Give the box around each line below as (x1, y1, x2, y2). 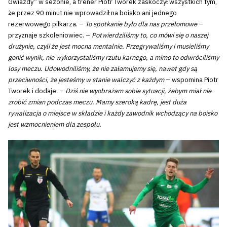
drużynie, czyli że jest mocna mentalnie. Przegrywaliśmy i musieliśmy (8, 42, 209, 51)
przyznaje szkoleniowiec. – (8, 30, 92, 40)
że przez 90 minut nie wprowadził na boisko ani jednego (8, 8, 177, 17)
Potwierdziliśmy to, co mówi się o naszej (92, 30, 208, 40)
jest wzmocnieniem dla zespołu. (8, 120, 101, 129)
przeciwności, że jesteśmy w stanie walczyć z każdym (8, 75, 164, 84)
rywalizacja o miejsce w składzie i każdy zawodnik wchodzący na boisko (8, 108, 217, 118)
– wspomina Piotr (164, 75, 218, 84)
